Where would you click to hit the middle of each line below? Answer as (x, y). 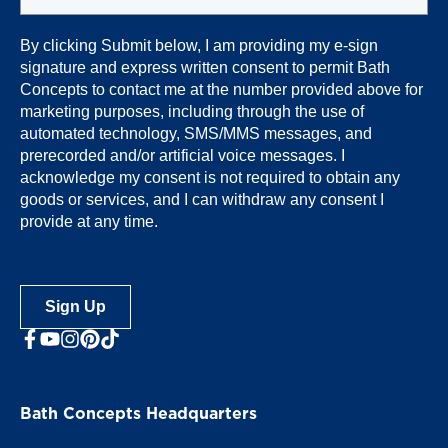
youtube (72, 340)
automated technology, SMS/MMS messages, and (196, 134)
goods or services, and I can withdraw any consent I (202, 200)
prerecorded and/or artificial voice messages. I (182, 156)
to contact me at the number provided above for (257, 90)
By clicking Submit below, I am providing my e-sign (199, 46)
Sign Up (75, 307)
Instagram (99, 340)
